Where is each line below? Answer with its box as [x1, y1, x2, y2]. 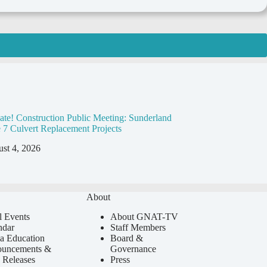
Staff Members [110, 222, 166, 232]
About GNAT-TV [110, 211, 179, 222]
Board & [110, 232, 144, 243]
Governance [110, 243, 157, 254]
